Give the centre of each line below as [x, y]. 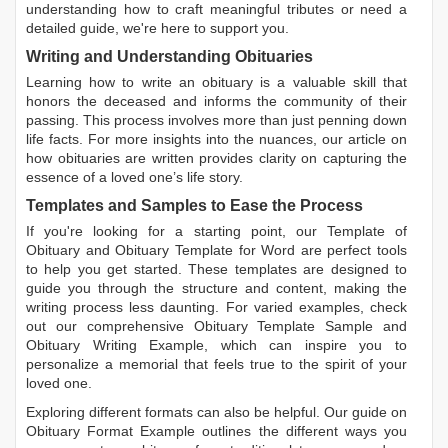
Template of [367, 230]
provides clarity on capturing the [300, 157]
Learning [58, 81]
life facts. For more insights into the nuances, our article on [216, 138]
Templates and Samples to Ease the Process [194, 205]
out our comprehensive [110, 325]
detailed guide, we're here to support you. [157, 27]
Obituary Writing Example [115, 344]
